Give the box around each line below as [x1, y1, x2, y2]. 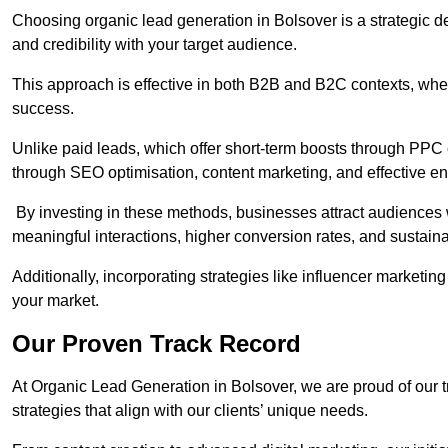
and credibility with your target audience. [12, 36, 297, 54]
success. [12, 100, 74, 118]
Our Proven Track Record [12, 330, 301, 358]
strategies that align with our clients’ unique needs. [12, 402, 368, 420]
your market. [12, 292, 99, 310]
